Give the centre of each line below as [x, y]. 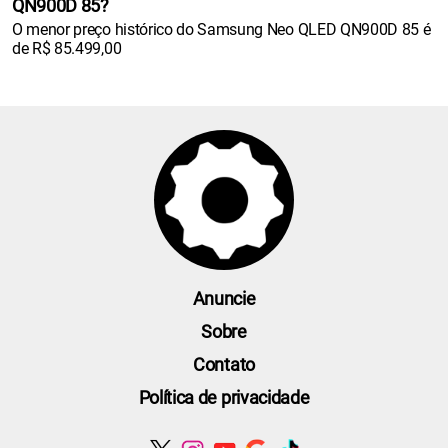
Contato [224, 365]
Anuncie [224, 299]
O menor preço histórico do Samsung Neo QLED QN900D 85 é [221, 30]
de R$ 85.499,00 [67, 49]
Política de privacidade [224, 398]
